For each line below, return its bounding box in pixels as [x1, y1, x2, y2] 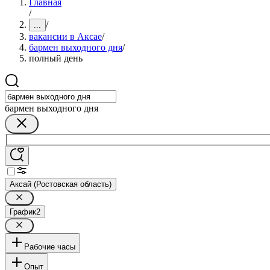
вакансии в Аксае [29, 31, 102, 42]
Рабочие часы [24, 242, 75, 251]
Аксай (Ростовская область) [10, 179, 111, 189]
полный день [29, 53, 83, 63]
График [10, 207, 36, 216]
